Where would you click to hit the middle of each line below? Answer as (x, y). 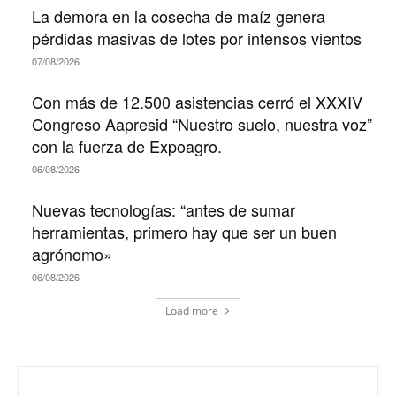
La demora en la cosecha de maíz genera (179, 15)
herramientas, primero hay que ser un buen (184, 231)
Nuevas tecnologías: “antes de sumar (164, 209)
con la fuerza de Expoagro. (127, 145)
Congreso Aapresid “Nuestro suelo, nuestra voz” (202, 123)
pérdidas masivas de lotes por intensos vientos (197, 38)
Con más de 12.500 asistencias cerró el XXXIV (197, 101)
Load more (192, 310)
